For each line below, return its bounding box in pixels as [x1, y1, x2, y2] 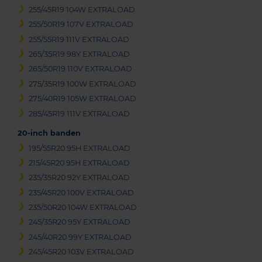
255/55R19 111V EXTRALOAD [29, 35, 130, 44]
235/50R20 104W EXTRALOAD [29, 203, 137, 212]
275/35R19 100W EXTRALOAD [29, 79, 137, 88]
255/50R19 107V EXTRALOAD [29, 20, 134, 29]
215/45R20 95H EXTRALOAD [29, 158, 130, 167]
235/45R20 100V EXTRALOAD [29, 188, 135, 197]
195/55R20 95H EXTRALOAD [29, 143, 131, 153]
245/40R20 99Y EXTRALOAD [29, 232, 132, 242]
